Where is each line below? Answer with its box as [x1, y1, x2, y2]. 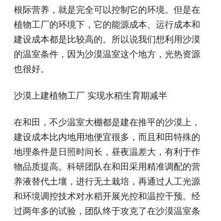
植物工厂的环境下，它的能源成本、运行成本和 [14, 19, 201, 30]
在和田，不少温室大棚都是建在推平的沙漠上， [14, 117, 201, 127]
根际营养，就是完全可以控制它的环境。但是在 [14, 4, 201, 15]
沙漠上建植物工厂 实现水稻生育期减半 [14, 90, 168, 101]
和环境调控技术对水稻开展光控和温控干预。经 [14, 191, 201, 201]
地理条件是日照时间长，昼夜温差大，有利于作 [14, 147, 201, 157]
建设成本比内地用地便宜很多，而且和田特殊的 [14, 132, 201, 142]
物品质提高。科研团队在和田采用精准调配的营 [14, 161, 201, 172]
